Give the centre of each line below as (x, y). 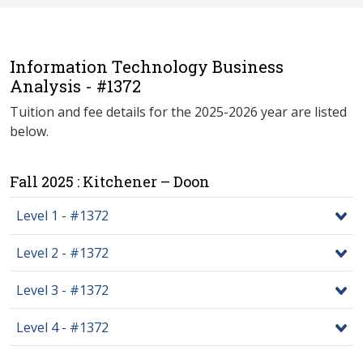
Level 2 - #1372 (62, 252)
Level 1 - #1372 (62, 216)
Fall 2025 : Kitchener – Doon (110, 181)
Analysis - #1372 (75, 85)
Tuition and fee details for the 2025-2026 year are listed (178, 111)
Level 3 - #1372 (62, 290)
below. (29, 131)
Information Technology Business (147, 66)
